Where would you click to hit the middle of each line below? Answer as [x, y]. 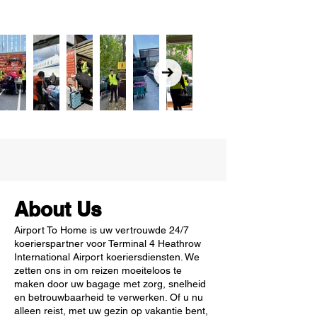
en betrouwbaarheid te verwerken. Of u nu [109, 297]
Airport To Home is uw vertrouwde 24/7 [102, 230]
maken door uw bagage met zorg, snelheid [110, 284]
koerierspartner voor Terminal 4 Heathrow [108, 243]
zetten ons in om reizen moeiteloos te [98, 270]
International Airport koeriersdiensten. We [107, 257]
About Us [58, 209]
